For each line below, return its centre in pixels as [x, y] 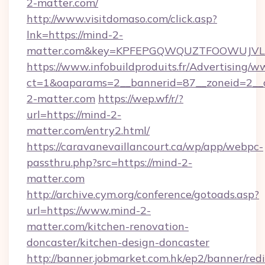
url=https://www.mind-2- [89, 210]
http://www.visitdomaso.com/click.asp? [122, 19]
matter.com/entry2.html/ [88, 130]
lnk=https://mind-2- [75, 35]
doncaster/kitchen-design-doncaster [118, 242]
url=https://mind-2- [74, 114]
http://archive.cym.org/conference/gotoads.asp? [143, 194]
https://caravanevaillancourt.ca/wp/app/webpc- [145, 146]
